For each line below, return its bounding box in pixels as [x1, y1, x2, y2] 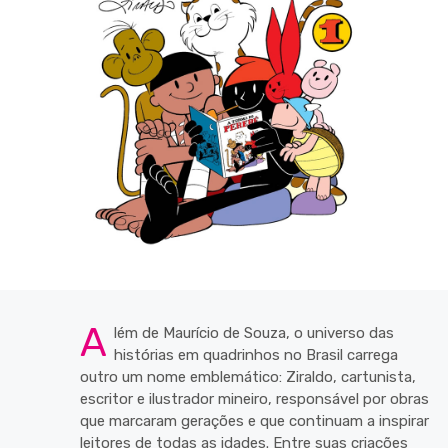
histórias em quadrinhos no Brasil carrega [114, 346, 398, 364]
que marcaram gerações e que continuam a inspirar [80, 412, 429, 430]
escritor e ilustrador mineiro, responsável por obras [80, 390, 429, 408]
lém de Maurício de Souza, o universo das [114, 324, 394, 342]
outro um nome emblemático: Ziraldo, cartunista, [80, 368, 416, 386]
